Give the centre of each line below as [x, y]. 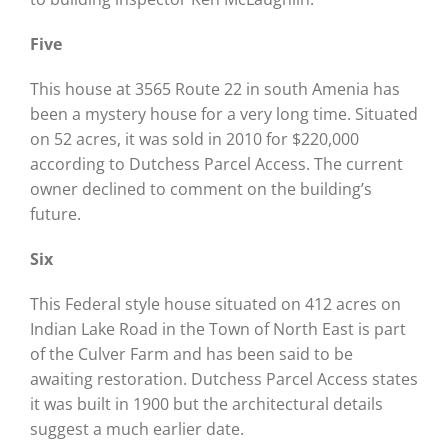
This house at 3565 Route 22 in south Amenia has [214, 88]
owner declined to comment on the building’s [200, 188]
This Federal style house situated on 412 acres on [215, 303]
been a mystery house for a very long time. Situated [223, 113]
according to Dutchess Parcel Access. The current [216, 163]
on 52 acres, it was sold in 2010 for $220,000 [194, 138]
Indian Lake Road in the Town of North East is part [217, 328]
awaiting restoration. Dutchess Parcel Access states [223, 378]
